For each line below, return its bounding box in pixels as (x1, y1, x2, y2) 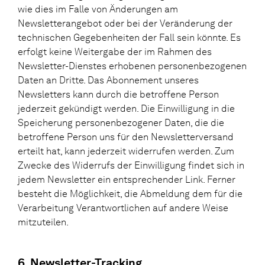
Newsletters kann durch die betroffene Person (18, 88, 219, 100)
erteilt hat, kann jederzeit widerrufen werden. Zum (18, 145, 234, 157)
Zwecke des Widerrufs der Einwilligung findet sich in (18, 159, 244, 171)
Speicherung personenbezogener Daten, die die (18, 117, 224, 128)
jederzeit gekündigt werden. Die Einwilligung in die (18, 102, 235, 114)
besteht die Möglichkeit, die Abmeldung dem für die (18, 188, 243, 199)
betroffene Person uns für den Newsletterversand (18, 131, 234, 143)
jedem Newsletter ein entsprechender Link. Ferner (18, 173, 235, 185)
